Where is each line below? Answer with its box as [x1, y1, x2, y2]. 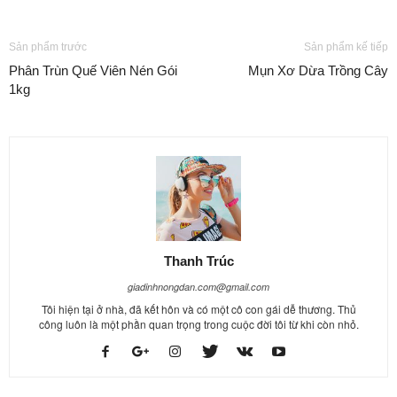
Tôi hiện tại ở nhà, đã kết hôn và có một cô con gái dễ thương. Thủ [41, 300, 356, 316]
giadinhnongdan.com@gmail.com [128, 279, 269, 293]
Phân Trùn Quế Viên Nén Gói [9, 62, 177, 78]
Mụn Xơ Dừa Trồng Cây [248, 62, 388, 78]
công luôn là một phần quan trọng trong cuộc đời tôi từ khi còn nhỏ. [38, 315, 359, 331]
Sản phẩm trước [9, 40, 87, 53]
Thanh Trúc [163, 253, 234, 269]
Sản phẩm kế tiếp [304, 40, 388, 53]
